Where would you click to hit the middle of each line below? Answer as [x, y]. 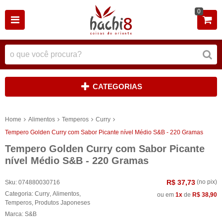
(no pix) [206, 182]
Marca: [15, 214]
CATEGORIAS [117, 86]
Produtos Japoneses [62, 202]
